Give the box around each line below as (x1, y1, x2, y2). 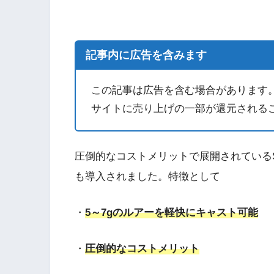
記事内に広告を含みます (85, 48, 207, 61)
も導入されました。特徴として (75, 171, 220, 183)
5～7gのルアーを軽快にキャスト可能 (85, 206, 258, 218)
